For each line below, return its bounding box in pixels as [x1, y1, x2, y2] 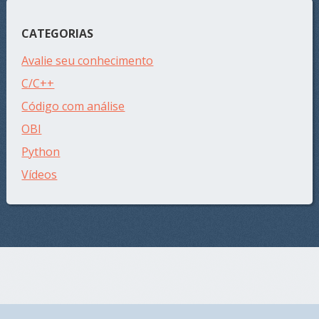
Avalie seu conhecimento [21, 52, 154, 68]
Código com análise [21, 98, 125, 114]
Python [21, 143, 61, 159]
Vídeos [21, 166, 58, 182]
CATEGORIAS [21, 25, 94, 41]
